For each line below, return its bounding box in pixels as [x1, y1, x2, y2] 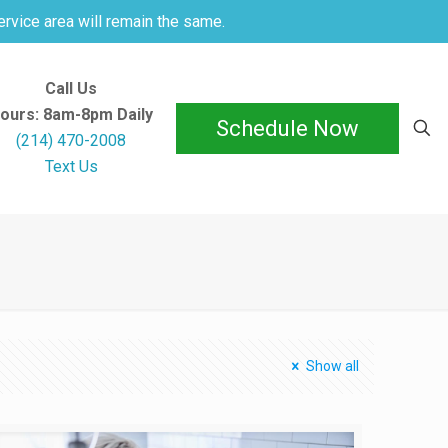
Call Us [45, 79, 98, 98]
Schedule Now [215, 115, 359, 141]
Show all [305, 358, 359, 374]
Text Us [44, 157, 98, 176]
